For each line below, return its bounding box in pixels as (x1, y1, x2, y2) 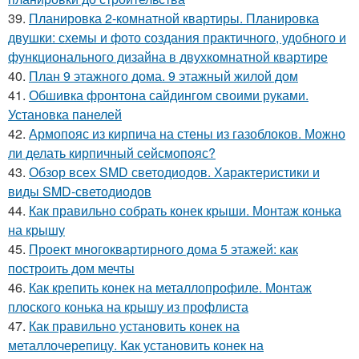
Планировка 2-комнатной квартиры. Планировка (29, 9, 319, 27)
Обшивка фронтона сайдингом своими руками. (29, 86, 309, 104)
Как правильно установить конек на (29, 317, 240, 335)
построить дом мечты (8, 259, 135, 277)
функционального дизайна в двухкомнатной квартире (8, 47, 328, 66)
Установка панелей (8, 105, 122, 123)
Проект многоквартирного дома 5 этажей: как (29, 240, 298, 258)
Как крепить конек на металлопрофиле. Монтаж (29, 278, 312, 296)
